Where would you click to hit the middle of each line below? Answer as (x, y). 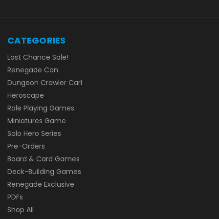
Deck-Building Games (44, 171)
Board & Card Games (44, 159)
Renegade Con (33, 70)
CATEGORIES (37, 40)
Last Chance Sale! (38, 57)
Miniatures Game (37, 120)
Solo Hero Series (34, 133)
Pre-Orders (26, 146)
